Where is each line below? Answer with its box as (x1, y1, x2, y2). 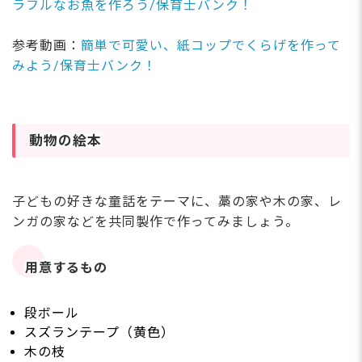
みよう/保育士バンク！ (12, 58, 157, 74)
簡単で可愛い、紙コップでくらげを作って (81, 38, 341, 54)
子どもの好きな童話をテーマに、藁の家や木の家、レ (12, 194, 342, 210)
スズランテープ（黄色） (24, 324, 175, 340)
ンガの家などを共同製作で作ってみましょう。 (12, 214, 299, 230)
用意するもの (25, 259, 108, 276)
